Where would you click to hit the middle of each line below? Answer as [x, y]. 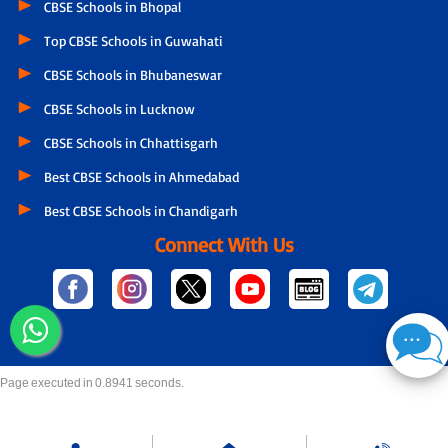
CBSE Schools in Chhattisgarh [130, 143]
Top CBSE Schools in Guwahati [133, 41]
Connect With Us [224, 245]
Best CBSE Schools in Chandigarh [140, 211]
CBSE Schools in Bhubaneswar [132, 75]
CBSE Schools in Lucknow [119, 109]
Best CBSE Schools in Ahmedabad [141, 177]
